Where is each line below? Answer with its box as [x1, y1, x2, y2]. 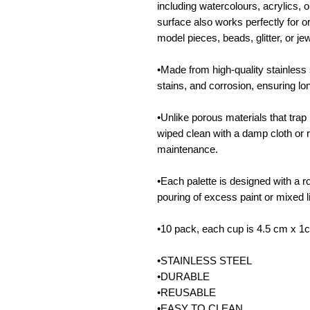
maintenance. [157, 143, 221, 156]
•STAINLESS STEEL [157, 255, 252, 267]
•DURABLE [157, 271, 210, 283]
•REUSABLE [157, 286, 216, 299]
